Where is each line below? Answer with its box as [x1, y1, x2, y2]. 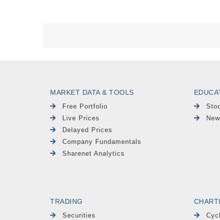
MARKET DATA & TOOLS [50, 88, 134, 96]
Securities [62, 211, 96, 219]
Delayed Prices [62, 126, 113, 134]
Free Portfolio [62, 102, 108, 110]
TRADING [50, 197, 83, 205]
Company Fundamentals [62, 137, 142, 145]
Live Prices [62, 114, 100, 122]
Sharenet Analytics [62, 149, 125, 157]
